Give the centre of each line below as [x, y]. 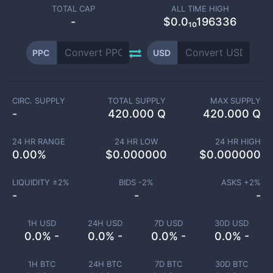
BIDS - [131, 182]
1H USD [41, 223]
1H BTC [41, 264]
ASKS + [235, 182]
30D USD [232, 223]
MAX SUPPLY [236, 101]
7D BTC [168, 264]
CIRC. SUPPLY [39, 101]
